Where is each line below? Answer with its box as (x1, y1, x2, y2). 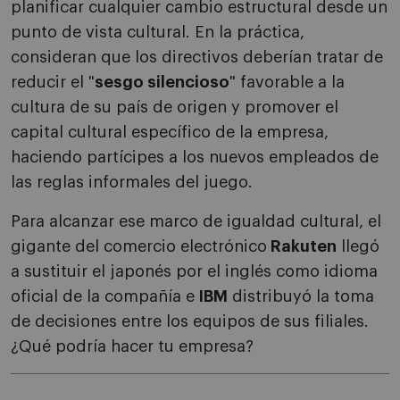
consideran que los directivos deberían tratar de (11, 49, 383, 66)
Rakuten (267, 238, 337, 255)
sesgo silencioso (95, 74, 229, 91)
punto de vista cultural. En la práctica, (11, 24, 304, 41)
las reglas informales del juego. (11, 174, 253, 191)
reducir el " (11, 74, 95, 91)
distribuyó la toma (228, 288, 374, 305)
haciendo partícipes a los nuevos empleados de (11, 149, 379, 166)
